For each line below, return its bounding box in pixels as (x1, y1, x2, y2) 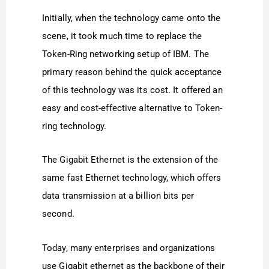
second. (42, 208, 74, 220)
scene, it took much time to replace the (42, 31, 202, 42)
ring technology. (42, 121, 107, 132)
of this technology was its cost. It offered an (42, 85, 223, 96)
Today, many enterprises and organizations (42, 242, 216, 253)
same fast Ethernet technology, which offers (42, 172, 222, 184)
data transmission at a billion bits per (42, 190, 194, 202)
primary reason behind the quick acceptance (42, 67, 222, 78)
